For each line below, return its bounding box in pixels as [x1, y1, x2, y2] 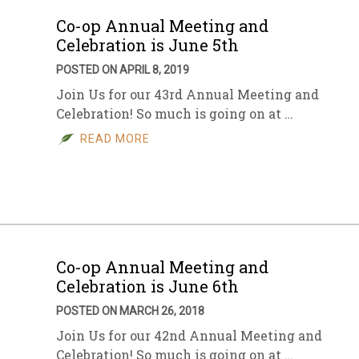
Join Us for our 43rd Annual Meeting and [56, 86, 319, 103]
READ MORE [80, 132, 150, 145]
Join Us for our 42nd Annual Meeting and [56, 327, 322, 344]
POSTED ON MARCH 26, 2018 [56, 305, 204, 317]
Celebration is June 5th [56, 34, 239, 55]
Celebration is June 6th [56, 276, 239, 296]
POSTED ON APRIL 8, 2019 [56, 63, 189, 76]
